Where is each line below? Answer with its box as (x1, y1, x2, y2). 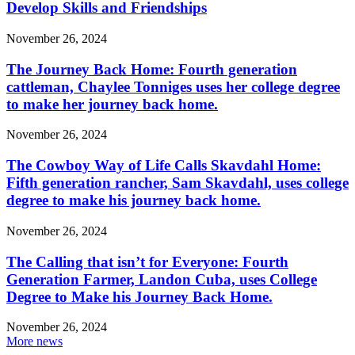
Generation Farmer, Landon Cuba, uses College (6, 270, 317, 288)
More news (6, 334, 63, 349)
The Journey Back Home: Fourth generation (6, 60, 297, 78)
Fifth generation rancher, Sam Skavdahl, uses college (6, 174, 349, 192)
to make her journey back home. (6, 95, 218, 113)
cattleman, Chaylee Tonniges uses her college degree (6, 78, 340, 95)
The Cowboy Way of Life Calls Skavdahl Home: (6, 157, 321, 174)
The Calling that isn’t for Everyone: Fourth (6, 253, 288, 270)
